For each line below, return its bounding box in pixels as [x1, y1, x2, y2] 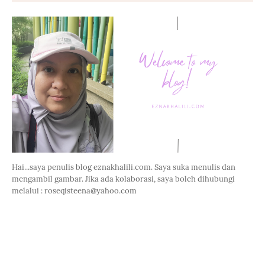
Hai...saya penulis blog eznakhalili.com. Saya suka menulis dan [12, 161, 235, 172]
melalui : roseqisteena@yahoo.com [12, 185, 137, 196]
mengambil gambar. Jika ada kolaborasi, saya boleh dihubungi [12, 173, 235, 184]
